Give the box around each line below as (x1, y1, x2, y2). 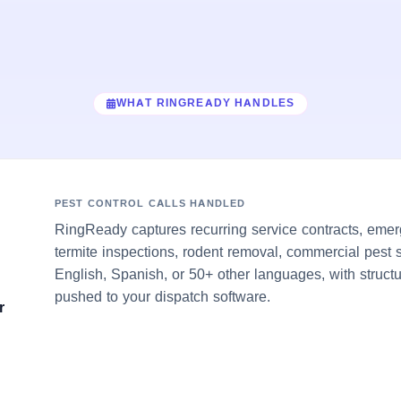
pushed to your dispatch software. (55, 286, 270, 305)
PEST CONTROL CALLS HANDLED (55, 196, 246, 209)
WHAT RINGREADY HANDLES (115, 97, 295, 110)
